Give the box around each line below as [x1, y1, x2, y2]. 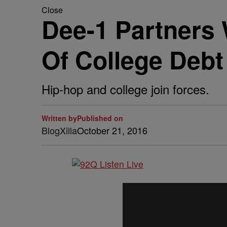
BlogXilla [42, 124, 77, 137]
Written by [42, 113, 77, 123]
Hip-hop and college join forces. [42, 80, 209, 98]
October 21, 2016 [77, 124, 147, 137]
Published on [77, 113, 123, 123]
